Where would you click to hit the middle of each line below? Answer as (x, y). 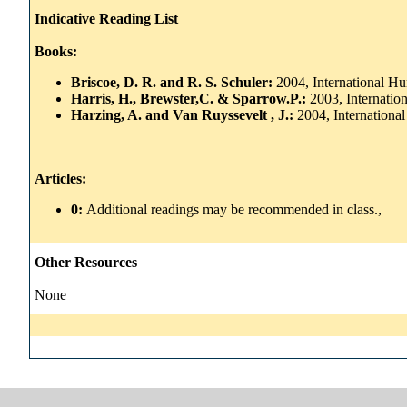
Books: (56, 51)
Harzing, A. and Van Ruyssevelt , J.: (184, 114)
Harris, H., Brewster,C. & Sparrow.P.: (190, 98)
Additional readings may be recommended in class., (234, 209)
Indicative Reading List (106, 18)
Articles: (60, 178)
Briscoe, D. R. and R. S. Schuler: (174, 82)
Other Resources (86, 262)
